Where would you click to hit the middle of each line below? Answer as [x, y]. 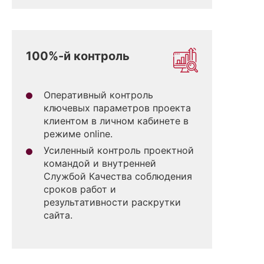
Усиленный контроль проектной [119, 151]
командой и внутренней [100, 164]
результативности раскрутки [112, 202]
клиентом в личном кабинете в [116, 121]
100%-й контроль [78, 56]
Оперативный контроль [98, 95]
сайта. [58, 215]
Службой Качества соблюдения [118, 176]
